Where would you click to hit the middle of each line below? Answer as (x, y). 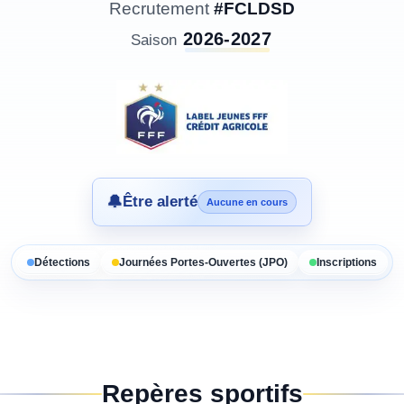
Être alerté (160, 202)
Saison (154, 40)
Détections (62, 262)
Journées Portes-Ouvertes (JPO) (203, 262)
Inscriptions (347, 262)
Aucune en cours (247, 202)
